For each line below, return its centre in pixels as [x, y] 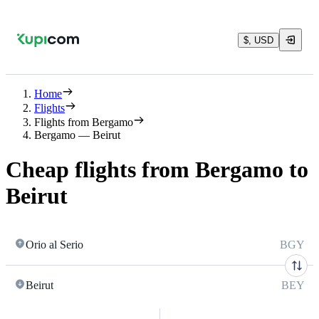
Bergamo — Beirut [77, 135]
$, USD [258, 40]
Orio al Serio [54, 244]
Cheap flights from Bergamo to [157, 170]
